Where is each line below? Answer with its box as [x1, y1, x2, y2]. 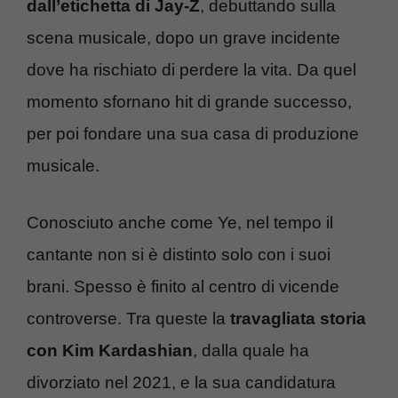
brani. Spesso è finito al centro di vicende [27, 277, 339, 297]
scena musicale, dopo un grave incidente [27, 28, 340, 47]
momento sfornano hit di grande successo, [27, 92, 352, 111]
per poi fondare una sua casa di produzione [27, 123, 359, 143]
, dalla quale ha [193, 341, 309, 361]
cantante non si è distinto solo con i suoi [27, 245, 330, 265]
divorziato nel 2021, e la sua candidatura [27, 373, 336, 393]
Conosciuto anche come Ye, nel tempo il [27, 213, 333, 233]
